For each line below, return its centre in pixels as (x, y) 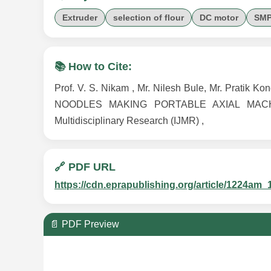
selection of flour (149, 18)
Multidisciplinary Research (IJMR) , (129, 121)
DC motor (219, 18)
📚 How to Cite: (93, 67)
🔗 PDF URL (85, 167)
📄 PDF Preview (84, 224)
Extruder (80, 18)
